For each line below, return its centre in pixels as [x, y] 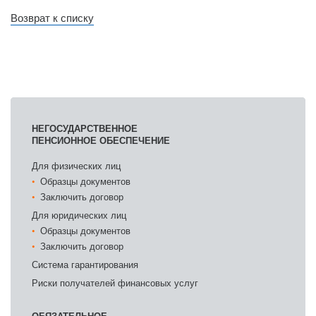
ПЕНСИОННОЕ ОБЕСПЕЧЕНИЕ [101, 140]
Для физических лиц [76, 165]
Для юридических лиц [79, 214]
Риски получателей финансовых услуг [115, 282]
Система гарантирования [85, 264]
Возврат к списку [52, 17]
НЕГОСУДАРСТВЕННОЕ [85, 128]
